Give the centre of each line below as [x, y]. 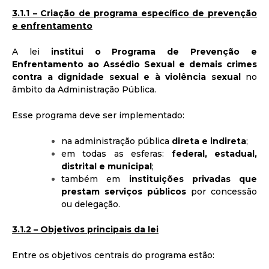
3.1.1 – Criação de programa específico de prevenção [134, 13]
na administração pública [116, 141]
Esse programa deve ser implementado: [98, 115]
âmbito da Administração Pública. [84, 89]
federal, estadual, [214, 153]
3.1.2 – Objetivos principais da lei [85, 229]
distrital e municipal [107, 166]
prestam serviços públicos [124, 191]
